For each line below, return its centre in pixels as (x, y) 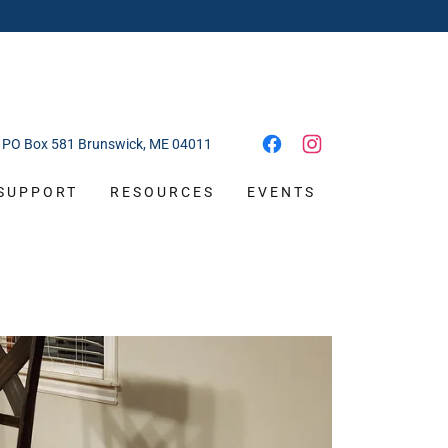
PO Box (26, 143)
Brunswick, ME (123, 143)
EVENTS (281, 192)
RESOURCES (163, 192)
